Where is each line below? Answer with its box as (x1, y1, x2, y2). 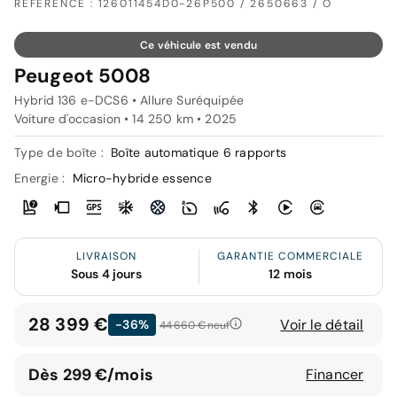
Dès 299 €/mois (28, 363, 153, 385)
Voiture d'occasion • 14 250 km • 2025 (14, 111, 237, 128)
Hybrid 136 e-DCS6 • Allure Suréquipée (14, 92, 245, 109)
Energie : (14, 170, 69, 187)
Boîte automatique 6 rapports (111, 144, 286, 161)
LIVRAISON (76, 249, 137, 264)
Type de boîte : (14, 144, 107, 161)
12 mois (269, 266, 313, 283)
